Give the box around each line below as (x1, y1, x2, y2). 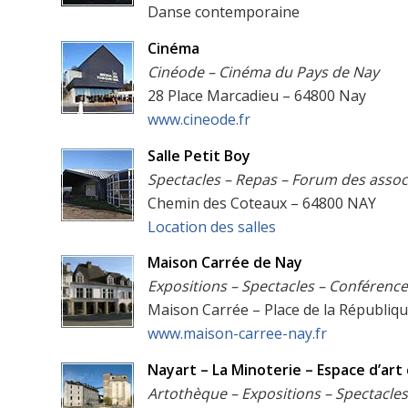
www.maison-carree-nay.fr (148, 323, 327, 344)
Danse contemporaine (148, 2, 300, 23)
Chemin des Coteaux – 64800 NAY (148, 192, 376, 213)
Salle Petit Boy (148, 145, 250, 166)
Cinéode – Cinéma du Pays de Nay (148, 61, 379, 82)
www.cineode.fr (148, 108, 250, 129)
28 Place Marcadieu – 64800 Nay (148, 85, 366, 106)
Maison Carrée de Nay (148, 252, 302, 273)
